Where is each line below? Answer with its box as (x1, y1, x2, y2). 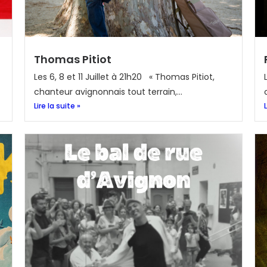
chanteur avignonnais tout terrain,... (33, 86, 182, 98)
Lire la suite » (33, 101, 80, 111)
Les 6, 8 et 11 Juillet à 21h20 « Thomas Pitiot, (33, 71, 215, 83)
